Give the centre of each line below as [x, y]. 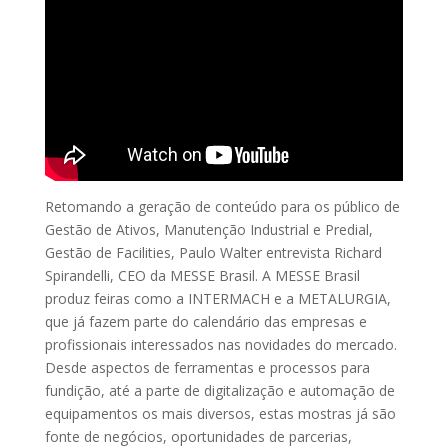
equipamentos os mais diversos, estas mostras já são [220, 413]
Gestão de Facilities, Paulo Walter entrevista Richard [213, 252]
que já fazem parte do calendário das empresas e [205, 321]
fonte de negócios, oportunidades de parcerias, [198, 436]
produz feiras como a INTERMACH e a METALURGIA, [217, 298]
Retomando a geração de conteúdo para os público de [222, 206]
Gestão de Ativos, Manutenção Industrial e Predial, [208, 229]
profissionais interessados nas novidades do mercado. [220, 344]
